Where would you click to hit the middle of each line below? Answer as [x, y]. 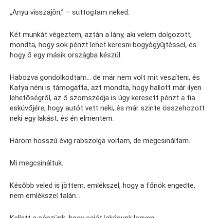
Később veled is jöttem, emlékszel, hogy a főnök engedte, [102, 186]
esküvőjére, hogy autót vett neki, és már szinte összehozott [107, 108]
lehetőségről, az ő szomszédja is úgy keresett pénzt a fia [102, 98]
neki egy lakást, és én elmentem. [62, 118]
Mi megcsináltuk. [36, 163]
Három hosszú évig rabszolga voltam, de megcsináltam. [100, 141]
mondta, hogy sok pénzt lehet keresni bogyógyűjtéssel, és [103, 45]
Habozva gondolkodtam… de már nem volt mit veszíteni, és [105, 78]
